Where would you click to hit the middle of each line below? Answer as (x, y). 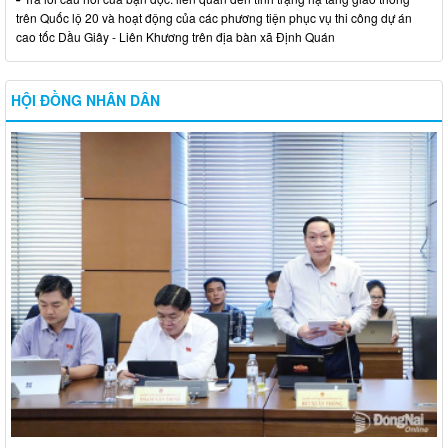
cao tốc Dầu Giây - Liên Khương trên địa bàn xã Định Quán (175, 37)
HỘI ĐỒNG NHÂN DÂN (85, 100)
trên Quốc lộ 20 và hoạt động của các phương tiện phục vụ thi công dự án (214, 18)
